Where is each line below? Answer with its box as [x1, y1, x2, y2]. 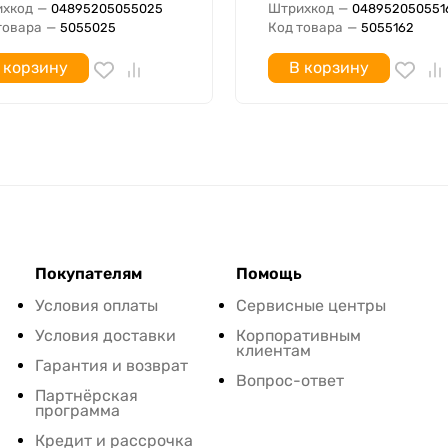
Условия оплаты [34, 296, 158, 316]
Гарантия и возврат [34, 356, 188, 376]
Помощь [235, 264, 302, 284]
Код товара [268, 19, 343, 36]
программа [34, 401, 120, 421]
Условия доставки [34, 326, 176, 346]
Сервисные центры [235, 296, 386, 316]
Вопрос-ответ [235, 371, 344, 391]
